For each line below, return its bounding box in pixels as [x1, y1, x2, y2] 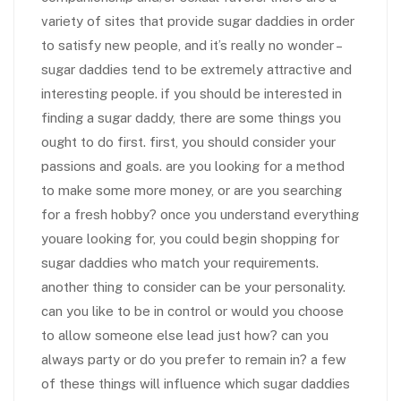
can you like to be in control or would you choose [41, 303, 344, 319]
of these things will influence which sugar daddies [41, 376, 350, 391]
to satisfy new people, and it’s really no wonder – [41, 38, 341, 53]
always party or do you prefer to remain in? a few [41, 352, 346, 367]
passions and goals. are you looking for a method [41, 158, 345, 174]
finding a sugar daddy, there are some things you [41, 110, 341, 125]
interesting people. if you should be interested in [41, 86, 342, 101]
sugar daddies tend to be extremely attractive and [41, 62, 352, 77]
